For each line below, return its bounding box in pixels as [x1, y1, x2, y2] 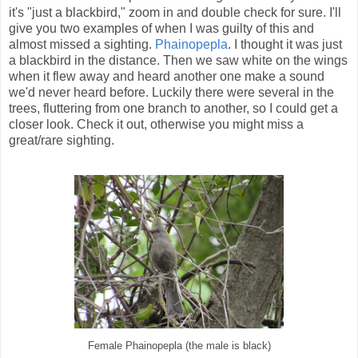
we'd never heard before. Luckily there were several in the [9, 86, 334, 100]
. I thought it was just [228, 38, 342, 52]
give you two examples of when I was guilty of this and [9, 22, 314, 36]
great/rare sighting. [9, 133, 114, 148]
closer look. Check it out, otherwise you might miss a [9, 117, 304, 132]
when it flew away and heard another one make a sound [9, 70, 324, 84]
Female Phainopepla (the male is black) [87, 340, 271, 352]
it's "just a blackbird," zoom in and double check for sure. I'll [9, 6, 341, 20]
